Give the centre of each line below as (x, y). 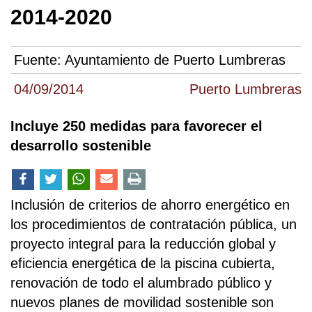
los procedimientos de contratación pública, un (154, 224)
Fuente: (39, 60)
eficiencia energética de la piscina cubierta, (143, 263)
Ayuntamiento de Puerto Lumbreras (175, 60)
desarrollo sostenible (81, 145)
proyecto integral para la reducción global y (143, 243)
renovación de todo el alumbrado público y (141, 282)
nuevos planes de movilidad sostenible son (142, 302)
